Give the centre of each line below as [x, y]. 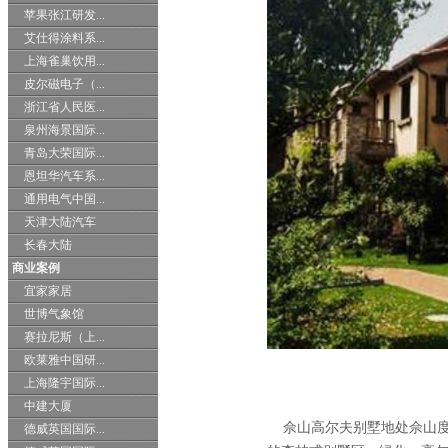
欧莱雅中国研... [64, 360]
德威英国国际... [64, 429]
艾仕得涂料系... [64, 38]
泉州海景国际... [64, 130]
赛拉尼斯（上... [64, 337]
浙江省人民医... [64, 107]
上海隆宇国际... [64, 383]
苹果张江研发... [64, 15]
